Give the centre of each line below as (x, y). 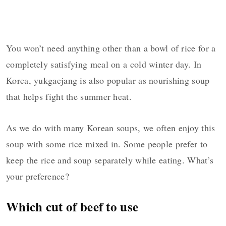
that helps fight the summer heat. (69, 97)
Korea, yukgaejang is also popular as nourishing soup (108, 80)
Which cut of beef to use (72, 207)
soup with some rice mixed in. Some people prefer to (107, 144)
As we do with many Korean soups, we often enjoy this (111, 128)
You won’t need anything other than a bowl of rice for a (111, 48)
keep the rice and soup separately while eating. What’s (110, 160)
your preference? (38, 176)
